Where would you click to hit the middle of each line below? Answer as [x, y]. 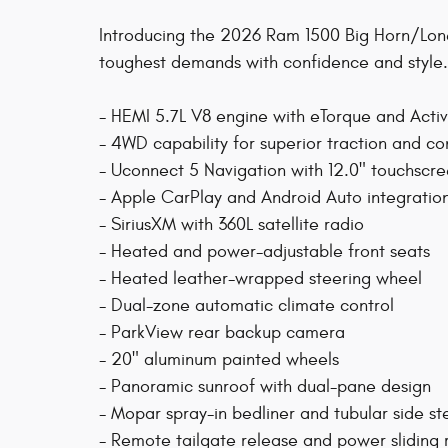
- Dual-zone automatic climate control [246, 305]
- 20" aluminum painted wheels [219, 359]
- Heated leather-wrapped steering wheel [260, 278]
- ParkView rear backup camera [222, 332]
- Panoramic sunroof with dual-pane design [265, 386]
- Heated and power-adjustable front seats [264, 251]
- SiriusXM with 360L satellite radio [231, 224]
